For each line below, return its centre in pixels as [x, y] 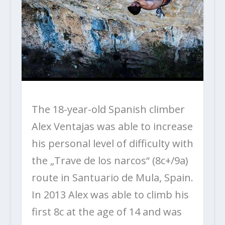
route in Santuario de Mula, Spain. [112, 177]
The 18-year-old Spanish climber [108, 109]
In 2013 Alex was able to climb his [110, 194]
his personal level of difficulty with [112, 143]
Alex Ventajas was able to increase [112, 126]
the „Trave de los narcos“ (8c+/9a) [110, 160]
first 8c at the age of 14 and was [106, 211]
